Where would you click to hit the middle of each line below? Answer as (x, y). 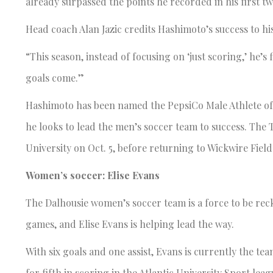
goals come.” (55, 77)
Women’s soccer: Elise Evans (93, 175)
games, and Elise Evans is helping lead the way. (131, 224)
